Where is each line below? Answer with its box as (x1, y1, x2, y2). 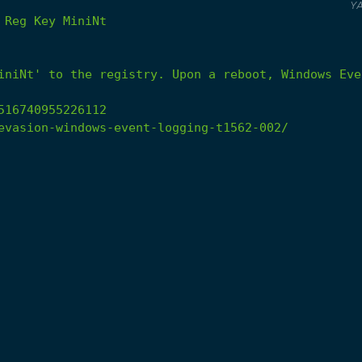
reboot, (223, 66, 274, 82)
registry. (99, 66, 165, 82)
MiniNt (63, 13, 107, 28)
